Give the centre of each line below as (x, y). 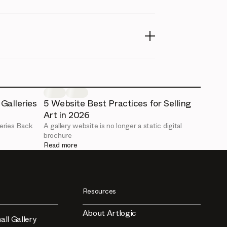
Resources (99, 191)
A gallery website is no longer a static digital (113, 126)
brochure (58, 136)
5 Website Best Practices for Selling (117, 104)
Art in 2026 (67, 115)
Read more (61, 145)
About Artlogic (109, 213)
